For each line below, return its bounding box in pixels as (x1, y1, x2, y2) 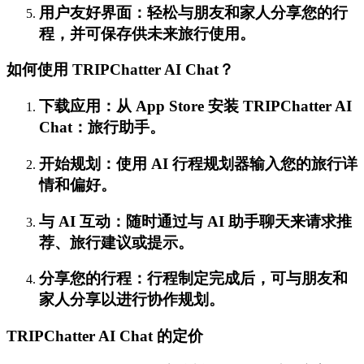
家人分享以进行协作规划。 (39, 291, 224, 309)
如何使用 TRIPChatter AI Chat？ (6, 61, 234, 79)
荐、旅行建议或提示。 (39, 233, 193, 251)
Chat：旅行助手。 (39, 119, 165, 136)
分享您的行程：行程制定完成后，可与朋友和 (39, 270, 348, 288)
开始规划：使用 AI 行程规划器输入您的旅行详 (39, 154, 357, 172)
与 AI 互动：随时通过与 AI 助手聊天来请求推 (39, 212, 352, 230)
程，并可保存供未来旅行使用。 (39, 24, 255, 42)
